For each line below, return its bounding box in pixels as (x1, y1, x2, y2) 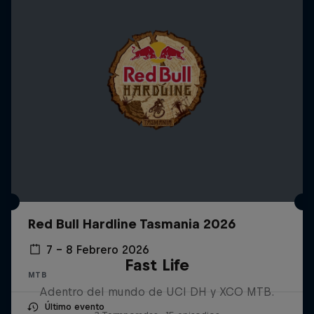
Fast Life (124, 255, 189, 274)
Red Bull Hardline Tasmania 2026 (28, 216, 235, 231)
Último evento (45, 301, 104, 312)
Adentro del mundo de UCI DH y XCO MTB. (39, 285, 275, 298)
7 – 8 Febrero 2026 (46, 243, 149, 256)
